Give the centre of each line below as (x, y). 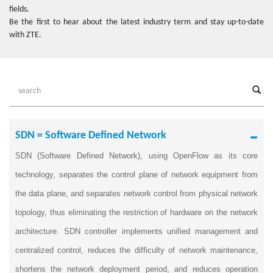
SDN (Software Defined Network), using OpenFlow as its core (136, 156)
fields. (19, 9)
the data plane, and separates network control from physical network (136, 193)
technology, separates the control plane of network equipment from (136, 175)
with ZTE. (25, 35)
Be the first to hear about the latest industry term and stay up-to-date (136, 22)
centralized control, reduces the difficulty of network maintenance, (136, 250)
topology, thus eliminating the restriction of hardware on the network (136, 212)
